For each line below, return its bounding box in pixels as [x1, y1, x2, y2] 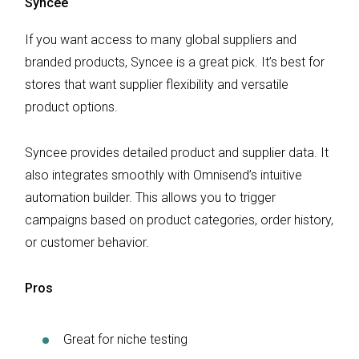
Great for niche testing [63, 331, 188, 347]
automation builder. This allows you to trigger [25, 189, 276, 205]
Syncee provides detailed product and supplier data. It [25, 144, 329, 160]
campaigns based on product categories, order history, [25, 212, 333, 228]
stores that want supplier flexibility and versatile [25, 76, 288, 92]
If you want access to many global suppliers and [25, 31, 296, 47]
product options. [25, 99, 121, 115]
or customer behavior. [25, 234, 149, 250]
